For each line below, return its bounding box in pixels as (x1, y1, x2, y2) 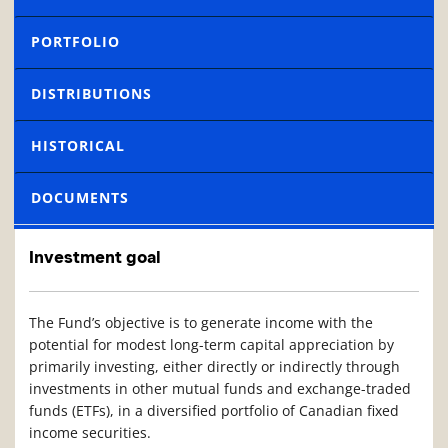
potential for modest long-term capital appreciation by (29, 335, 394, 355)
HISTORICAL (31, 136, 125, 156)
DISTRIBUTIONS (31, 84, 152, 104)
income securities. (29, 423, 151, 443)
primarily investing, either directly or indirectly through (29, 357, 400, 377)
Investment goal (29, 247, 161, 268)
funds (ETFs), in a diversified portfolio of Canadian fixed (29, 401, 399, 421)
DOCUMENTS (31, 188, 129, 208)
